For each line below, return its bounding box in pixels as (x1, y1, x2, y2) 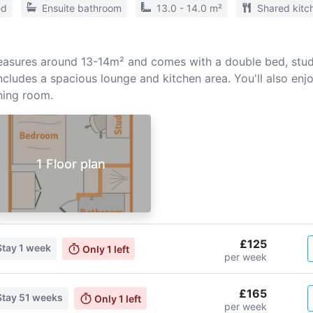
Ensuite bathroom (41, 2, 122, 14)
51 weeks (19, 291, 64, 303)
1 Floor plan (36, 156, 105, 171)
